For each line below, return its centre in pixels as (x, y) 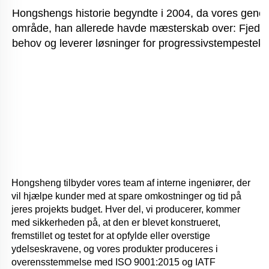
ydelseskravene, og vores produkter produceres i (115, 249)
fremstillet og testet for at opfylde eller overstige (111, 236)
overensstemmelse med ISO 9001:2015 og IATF (113, 262)
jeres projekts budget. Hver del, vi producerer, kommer (126, 210)
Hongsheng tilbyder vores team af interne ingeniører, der (131, 183)
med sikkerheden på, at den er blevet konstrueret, (116, 223)
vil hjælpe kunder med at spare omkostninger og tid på (126, 196)
